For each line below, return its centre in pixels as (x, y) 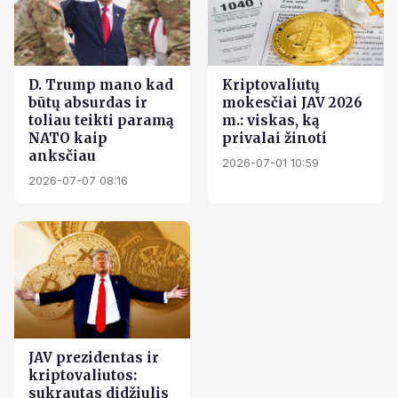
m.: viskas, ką (271, 120)
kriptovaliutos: (83, 375)
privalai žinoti (275, 138)
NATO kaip (68, 138)
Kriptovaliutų (271, 84)
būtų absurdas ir (88, 102)
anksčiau (62, 155)
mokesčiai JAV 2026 (292, 102)
